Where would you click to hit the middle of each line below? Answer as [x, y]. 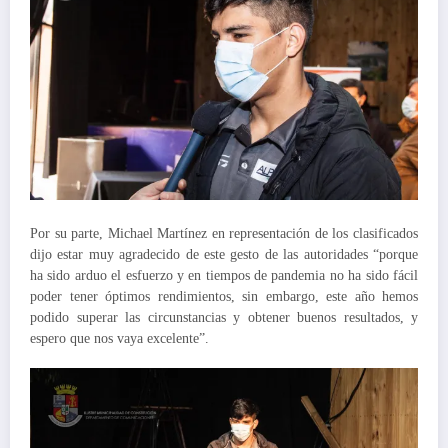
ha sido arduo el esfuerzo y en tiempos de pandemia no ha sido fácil [224, 275]
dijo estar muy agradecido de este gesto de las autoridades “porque [224, 254]
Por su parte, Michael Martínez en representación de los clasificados [224, 233]
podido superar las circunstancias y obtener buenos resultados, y [224, 317]
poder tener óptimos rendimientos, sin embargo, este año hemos [224, 296]
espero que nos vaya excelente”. [119, 338]
